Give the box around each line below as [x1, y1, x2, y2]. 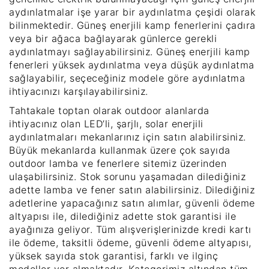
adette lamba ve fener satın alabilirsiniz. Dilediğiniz [9, 183, 255, 196]
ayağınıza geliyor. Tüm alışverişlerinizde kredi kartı [9, 223, 252, 235]
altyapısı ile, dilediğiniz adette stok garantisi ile [9, 210, 236, 222]
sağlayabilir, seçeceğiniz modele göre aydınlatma [9, 71, 245, 84]
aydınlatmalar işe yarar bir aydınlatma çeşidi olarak [9, 5, 255, 18]
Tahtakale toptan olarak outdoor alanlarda [9, 104, 210, 116]
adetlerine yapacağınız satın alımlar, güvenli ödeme [9, 196, 255, 209]
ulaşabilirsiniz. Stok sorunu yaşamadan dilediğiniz [9, 170, 246, 183]
